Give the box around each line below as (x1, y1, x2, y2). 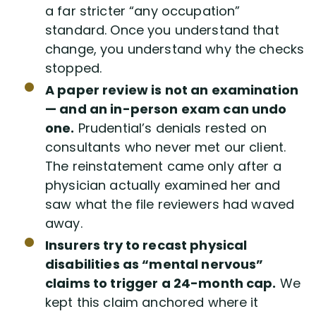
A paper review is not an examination (45, 81, 299, 99)
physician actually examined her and (45, 176, 280, 194)
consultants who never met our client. (45, 138, 286, 156)
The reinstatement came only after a (45, 157, 281, 175)
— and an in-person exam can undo (45, 100, 287, 118)
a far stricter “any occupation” (45, 2, 241, 20)
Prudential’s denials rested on (74, 119, 267, 137)
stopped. (45, 59, 102, 77)
